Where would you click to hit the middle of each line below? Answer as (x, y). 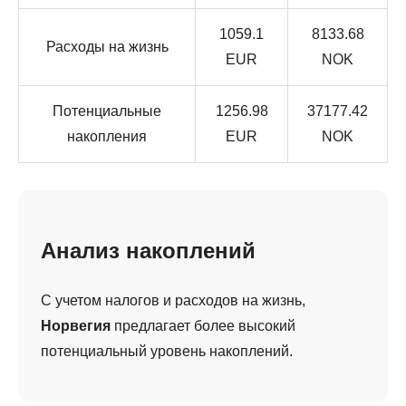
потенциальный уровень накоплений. (167, 351)
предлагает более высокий (203, 325)
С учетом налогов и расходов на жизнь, (173, 300)
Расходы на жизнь (107, 46)
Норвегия (76, 325)
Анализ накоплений (148, 250)
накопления (107, 136)
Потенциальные (107, 111)
